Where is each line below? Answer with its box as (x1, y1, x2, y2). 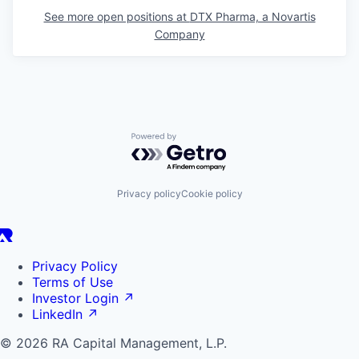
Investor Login (32, 290, 119, 307)
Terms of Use (32, 274, 113, 291)
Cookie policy (180, 188, 243, 200)
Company (154, 26, 205, 41)
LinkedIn (32, 306, 83, 323)
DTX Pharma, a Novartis (189, 9, 316, 23)
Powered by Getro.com (131, 131, 272, 148)
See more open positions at (43, 9, 190, 23)
